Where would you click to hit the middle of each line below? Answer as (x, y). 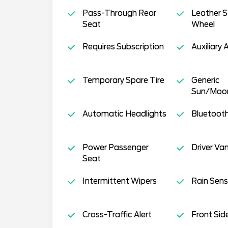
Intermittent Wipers (119, 181)
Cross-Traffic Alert (117, 215)
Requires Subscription (123, 47)
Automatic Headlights (124, 114)
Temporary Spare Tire (123, 80)
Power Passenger (115, 147)
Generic (205, 80)
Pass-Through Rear (119, 13)
